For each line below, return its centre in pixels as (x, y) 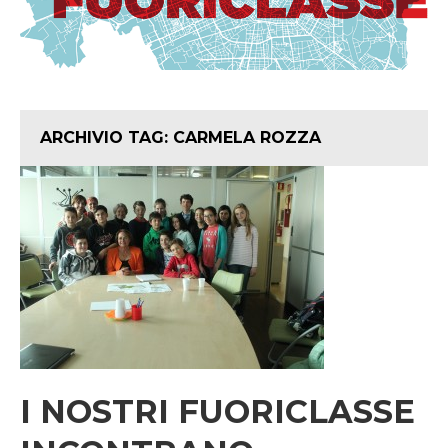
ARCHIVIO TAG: (106, 138)
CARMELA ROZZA (247, 138)
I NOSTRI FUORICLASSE (217, 412)
